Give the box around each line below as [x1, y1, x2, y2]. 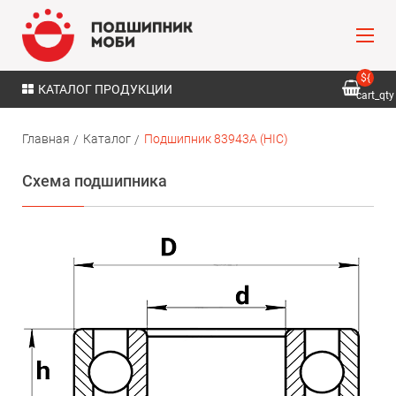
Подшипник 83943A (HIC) [144, 132, 288, 146]
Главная [22, 132, 70, 146]
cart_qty [356, 89, 394, 102]
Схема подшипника [22, 171, 167, 190]
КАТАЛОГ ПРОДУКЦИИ [38, 82, 172, 96]
